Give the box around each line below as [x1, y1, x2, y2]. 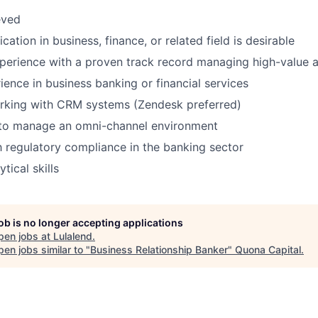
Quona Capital [235, 243, 301, 256]
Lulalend [53, 230, 92, 242]
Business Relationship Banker [90, 243, 228, 256]
